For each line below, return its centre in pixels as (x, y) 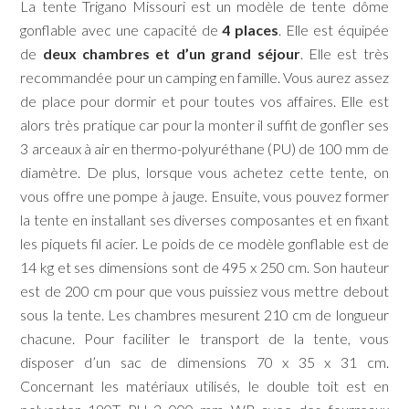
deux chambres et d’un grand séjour (171, 54)
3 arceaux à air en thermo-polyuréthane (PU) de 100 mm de (204, 149)
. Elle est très (344, 54)
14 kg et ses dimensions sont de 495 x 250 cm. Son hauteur (204, 267)
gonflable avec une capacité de (121, 30)
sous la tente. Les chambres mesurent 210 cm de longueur (204, 315)
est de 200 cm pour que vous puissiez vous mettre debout (204, 291)
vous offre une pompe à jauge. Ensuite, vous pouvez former (204, 196)
